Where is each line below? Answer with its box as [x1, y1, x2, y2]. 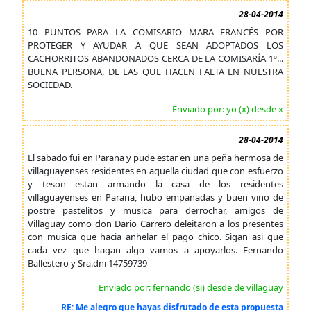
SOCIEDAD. [28, 78, 72, 91]
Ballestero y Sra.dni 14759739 [28, 257, 147, 269]
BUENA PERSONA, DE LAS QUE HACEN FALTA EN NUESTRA [28, 65, 283, 78]
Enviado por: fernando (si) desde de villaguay [99, 281, 283, 294]
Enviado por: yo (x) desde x [172, 103, 283, 115]
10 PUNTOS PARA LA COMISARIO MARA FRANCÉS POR [28, 26, 283, 38]
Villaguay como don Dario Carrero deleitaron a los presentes [28, 217, 283, 230]
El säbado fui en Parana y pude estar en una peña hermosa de [28, 151, 283, 164]
